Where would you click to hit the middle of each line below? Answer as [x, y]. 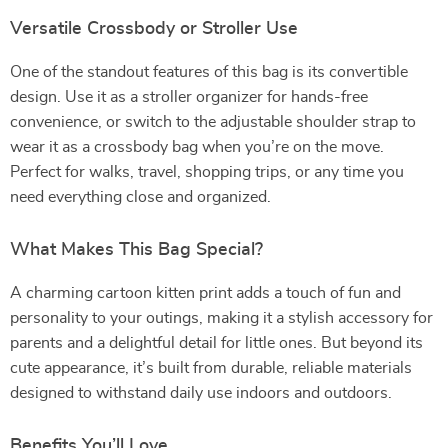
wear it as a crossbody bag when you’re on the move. [197, 147]
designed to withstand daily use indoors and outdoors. [201, 393]
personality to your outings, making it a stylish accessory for [221, 318]
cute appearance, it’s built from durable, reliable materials [211, 368]
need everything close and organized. [140, 197]
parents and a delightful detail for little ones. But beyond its [216, 343]
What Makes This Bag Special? [136, 250]
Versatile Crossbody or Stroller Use [154, 29]
